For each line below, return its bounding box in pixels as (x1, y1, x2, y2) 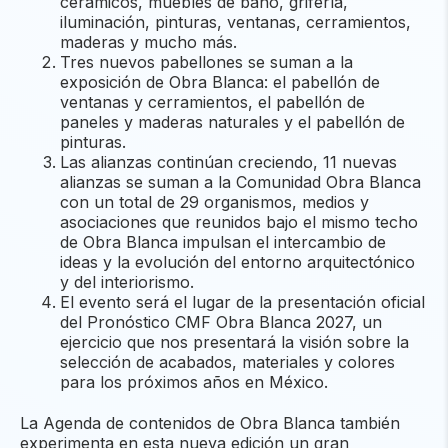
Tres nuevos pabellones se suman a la (60, 52, 353, 73)
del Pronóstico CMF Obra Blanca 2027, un (60, 312, 382, 333)
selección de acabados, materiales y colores (60, 352, 395, 373)
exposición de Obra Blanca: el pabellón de (60, 72, 380, 93)
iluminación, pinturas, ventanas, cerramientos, (60, 12, 411, 33)
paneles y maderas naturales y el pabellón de (60, 112, 405, 133)
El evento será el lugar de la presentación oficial (60, 292, 425, 313)
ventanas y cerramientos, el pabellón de (60, 92, 365, 113)
